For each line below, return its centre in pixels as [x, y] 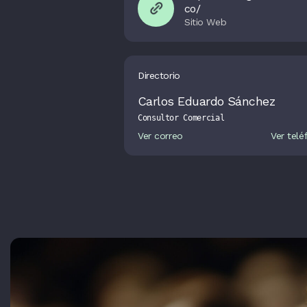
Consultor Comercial [181, 118]
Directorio [159, 76]
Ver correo [160, 136]
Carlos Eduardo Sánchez [207, 101]
